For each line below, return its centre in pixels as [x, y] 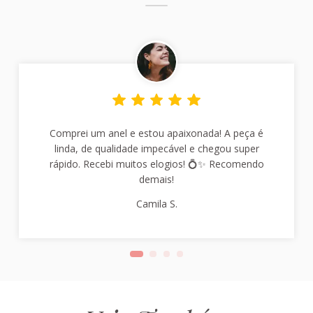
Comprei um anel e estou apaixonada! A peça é [156, 133]
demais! [156, 180]
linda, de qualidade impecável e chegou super [156, 149]
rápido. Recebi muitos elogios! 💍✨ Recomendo [156, 164]
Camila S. [156, 204]
